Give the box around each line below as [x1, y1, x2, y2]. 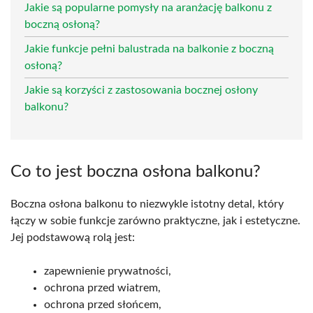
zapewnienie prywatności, [44, 265, 171, 277]
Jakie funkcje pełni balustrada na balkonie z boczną [24, 43, 274, 54]
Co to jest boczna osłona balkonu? [10, 163, 261, 180]
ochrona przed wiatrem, [44, 282, 161, 293]
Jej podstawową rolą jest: [10, 231, 135, 243]
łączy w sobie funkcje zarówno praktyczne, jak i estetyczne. [10, 214, 300, 226]
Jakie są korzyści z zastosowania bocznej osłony [24, 84, 258, 96]
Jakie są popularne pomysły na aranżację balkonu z [24, 1, 272, 13]
